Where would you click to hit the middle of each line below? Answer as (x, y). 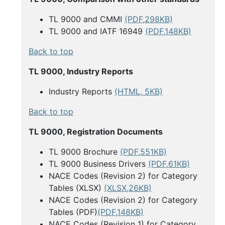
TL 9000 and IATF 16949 (97, 31)
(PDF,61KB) (169, 164)
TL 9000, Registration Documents (96, 132)
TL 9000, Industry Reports (81, 72)
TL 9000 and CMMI (87, 19)
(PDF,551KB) (143, 152)
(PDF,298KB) (149, 19)
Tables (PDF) (73, 212)
